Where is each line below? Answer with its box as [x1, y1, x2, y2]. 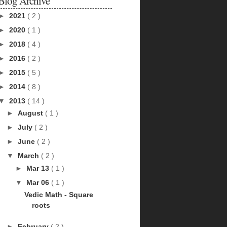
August [17, 109, 45, 117]
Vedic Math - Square [24, 191, 93, 199]
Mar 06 [26, 178, 51, 186]
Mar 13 [26, 164, 51, 172]
